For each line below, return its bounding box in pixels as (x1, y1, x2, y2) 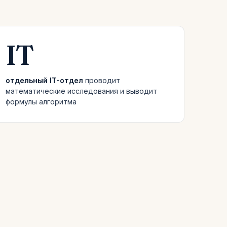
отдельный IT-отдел (6, 76, 83, 85)
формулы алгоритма (6, 97, 77, 106)
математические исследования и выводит (6, 87, 157, 95)
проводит (83, 76, 120, 85)
